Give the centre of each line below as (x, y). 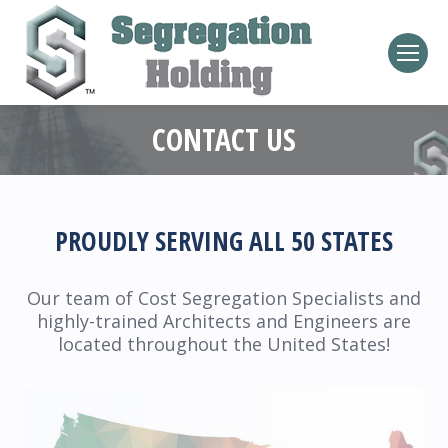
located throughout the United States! (224, 344)
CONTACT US (224, 139)
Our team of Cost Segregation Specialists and (224, 298)
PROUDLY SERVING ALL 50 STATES (224, 241)
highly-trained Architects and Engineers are (224, 321)
